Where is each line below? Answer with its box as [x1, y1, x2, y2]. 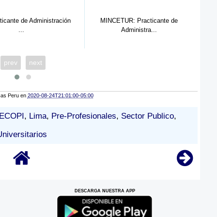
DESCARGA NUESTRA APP [74, 188, 135, 194]
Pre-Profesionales [51, 111, 116, 121]
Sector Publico [121, 111, 174, 121]
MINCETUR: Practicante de [100, 16, 178, 24]
